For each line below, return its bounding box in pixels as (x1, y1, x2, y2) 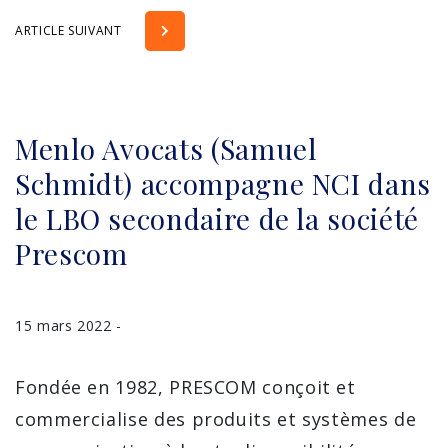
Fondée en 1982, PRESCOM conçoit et (15, 374, 356, 399)
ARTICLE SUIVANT (15, 21, 126, 39)
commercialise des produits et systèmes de (15, 406, 417, 431)
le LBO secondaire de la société (15, 199, 419, 237)
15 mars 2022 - (15, 315, 122, 335)
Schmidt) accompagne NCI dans (15, 164, 431, 202)
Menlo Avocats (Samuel (15, 129, 317, 167)
